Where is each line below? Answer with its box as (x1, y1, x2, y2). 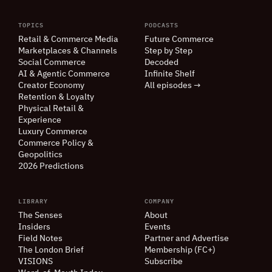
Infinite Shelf (144, 70, 195, 79)
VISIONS (18, 257, 53, 267)
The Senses (18, 211, 63, 220)
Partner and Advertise (144, 234, 229, 243)
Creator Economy (18, 81, 84, 90)
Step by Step (144, 47, 192, 56)
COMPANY (144, 195, 174, 206)
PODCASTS (144, 19, 178, 30)
